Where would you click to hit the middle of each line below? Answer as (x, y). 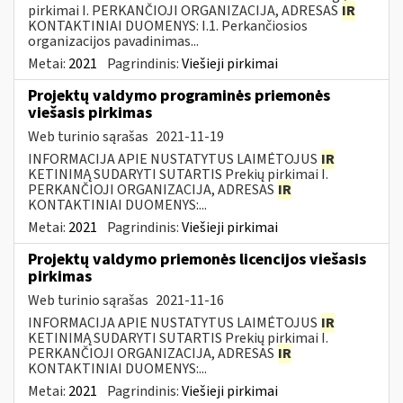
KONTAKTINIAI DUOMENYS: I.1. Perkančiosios (168, 26)
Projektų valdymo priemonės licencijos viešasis (197, 259)
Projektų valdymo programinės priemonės (179, 95)
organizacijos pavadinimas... (113, 41)
